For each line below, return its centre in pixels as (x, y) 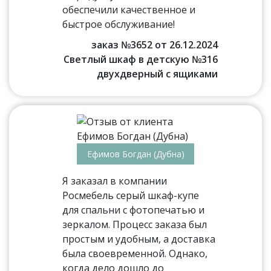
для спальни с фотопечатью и (134, 210)
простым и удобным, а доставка (139, 239)
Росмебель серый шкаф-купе (131, 195)
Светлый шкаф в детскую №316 (140, 59)
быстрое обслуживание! (119, 24)
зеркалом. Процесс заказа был (135, 224)
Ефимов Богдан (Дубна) (135, 154)
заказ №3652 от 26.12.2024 (154, 45)
